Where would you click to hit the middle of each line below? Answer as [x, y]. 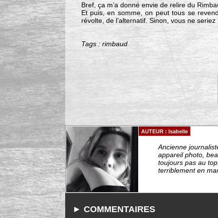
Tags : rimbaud [104, 44]
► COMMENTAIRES [114, 209]
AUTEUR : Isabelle [165, 132]
